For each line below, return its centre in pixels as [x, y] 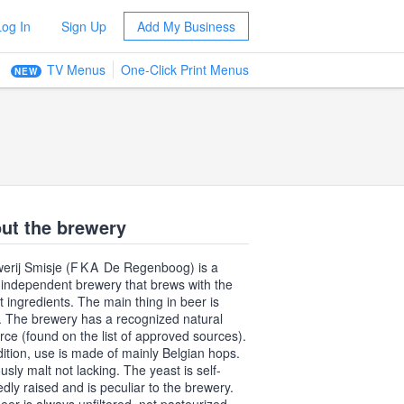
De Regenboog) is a [159, 267]
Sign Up [83, 26]
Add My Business [186, 26]
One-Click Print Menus [185, 69]
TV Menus [76, 69]
